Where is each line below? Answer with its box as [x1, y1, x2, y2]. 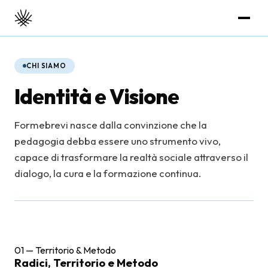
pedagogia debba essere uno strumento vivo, [14, 135, 221, 147]
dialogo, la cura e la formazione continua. [14, 167, 201, 179]
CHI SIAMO [26, 62, 67, 70]
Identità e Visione [14, 83, 179, 109]
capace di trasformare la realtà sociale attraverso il [14, 151, 248, 163]
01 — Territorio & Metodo [14, 244, 116, 256]
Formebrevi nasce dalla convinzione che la [14, 118, 207, 131]
